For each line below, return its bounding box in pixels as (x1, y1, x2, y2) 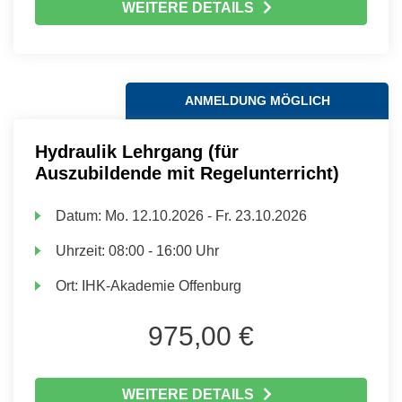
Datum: (56, 208, 106, 223)
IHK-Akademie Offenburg (82, 278, 242, 293)
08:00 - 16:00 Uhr (109, 243, 220, 258)
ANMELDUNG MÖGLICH (184, 93, 330, 108)
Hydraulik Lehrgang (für (35, 142, 239, 162)
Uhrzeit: (56, 243, 109, 258)
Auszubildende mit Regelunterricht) (35, 163, 339, 183)
